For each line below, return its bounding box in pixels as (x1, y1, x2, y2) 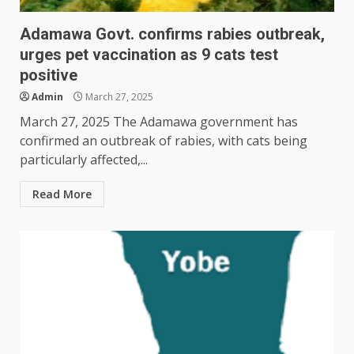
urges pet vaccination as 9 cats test (20, 45, 278, 65)
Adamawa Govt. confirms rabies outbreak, (20, 24, 325, 44)
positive (20, 66, 81, 85)
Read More (32, 186, 92, 202)
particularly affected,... (20, 151, 148, 169)
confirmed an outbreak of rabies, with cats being (20, 132, 307, 150)
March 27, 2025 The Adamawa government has (20, 113, 298, 131)
